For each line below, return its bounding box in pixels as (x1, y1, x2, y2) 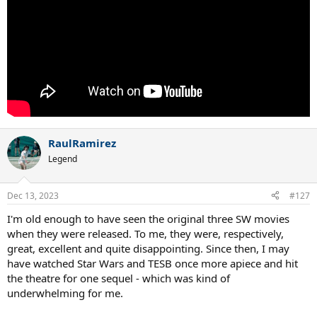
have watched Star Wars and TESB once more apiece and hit (7, 255, 298, 270)
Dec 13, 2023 (7, 189, 59, 202)
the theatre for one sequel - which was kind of (7, 270, 230, 285)
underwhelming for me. (7, 285, 123, 300)
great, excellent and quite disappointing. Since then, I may (7, 241, 289, 255)
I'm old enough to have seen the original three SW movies (7, 211, 289, 226)
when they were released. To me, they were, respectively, (7, 226, 284, 241)
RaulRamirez (48, 136, 116, 150)
